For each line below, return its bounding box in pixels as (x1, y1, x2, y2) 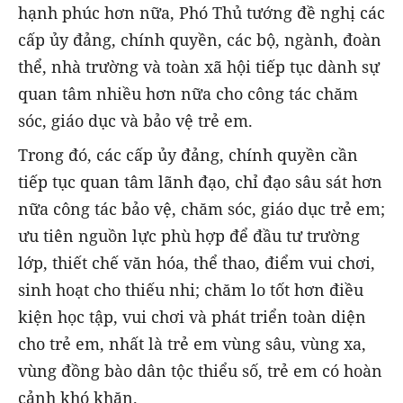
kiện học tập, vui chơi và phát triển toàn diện (18, 306, 366, 328)
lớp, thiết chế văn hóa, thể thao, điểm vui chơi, (18, 252, 375, 274)
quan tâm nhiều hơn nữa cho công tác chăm (18, 83, 358, 105)
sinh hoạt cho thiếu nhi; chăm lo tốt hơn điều (18, 279, 363, 301)
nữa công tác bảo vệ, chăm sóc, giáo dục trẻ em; (18, 198, 385, 220)
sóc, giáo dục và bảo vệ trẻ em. (18, 110, 253, 132)
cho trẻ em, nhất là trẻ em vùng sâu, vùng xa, (18, 333, 366, 355)
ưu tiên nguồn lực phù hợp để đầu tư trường (18, 225, 360, 247)
